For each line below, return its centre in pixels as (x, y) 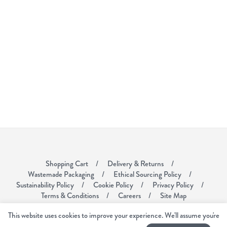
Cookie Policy (113, 185)
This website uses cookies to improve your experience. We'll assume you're (113, 215)
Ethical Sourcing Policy (147, 174)
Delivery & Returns (136, 163)
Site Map (173, 195)
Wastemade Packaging (61, 174)
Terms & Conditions (70, 195)
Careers (129, 195)
